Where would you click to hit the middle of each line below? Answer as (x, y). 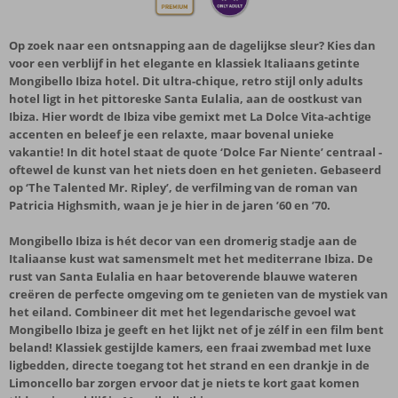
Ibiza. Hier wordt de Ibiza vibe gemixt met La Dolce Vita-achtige (190, 116)
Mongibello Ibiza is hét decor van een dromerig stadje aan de (183, 241)
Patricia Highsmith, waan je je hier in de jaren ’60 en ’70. (170, 205)
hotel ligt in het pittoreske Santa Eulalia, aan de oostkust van (186, 99)
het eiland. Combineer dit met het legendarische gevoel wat (183, 312)
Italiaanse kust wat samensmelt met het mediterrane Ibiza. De (191, 259)
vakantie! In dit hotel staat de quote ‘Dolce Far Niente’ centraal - (195, 152)
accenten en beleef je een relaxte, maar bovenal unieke (171, 134)
